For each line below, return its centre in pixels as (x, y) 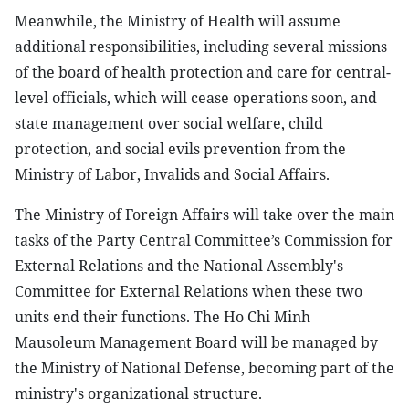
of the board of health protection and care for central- (203, 72)
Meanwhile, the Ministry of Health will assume (178, 21)
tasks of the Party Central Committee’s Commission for (204, 240)
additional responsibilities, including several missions (201, 47)
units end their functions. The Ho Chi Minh (163, 317)
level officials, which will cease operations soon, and (196, 98)
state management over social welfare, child (169, 123)
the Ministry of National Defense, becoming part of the (204, 368)
